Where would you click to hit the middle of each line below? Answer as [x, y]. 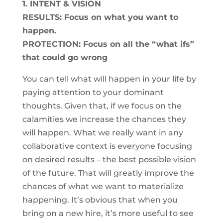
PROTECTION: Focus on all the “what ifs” [108, 44]
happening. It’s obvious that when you [100, 200]
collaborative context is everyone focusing [107, 146]
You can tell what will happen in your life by [109, 79]
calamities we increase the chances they [104, 119]
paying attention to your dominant [93, 92]
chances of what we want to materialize [103, 186]
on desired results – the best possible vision [109, 160]
